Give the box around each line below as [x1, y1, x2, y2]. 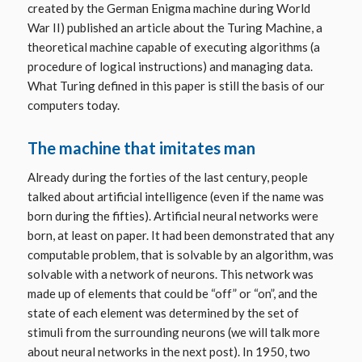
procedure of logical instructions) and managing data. [27, 59, 313, 74]
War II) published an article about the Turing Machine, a [27, 20, 322, 36]
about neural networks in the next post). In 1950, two [27, 344, 310, 360]
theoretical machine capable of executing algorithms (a [27, 40, 320, 55]
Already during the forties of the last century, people [27, 170, 308, 185]
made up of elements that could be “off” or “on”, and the [27, 286, 318, 301]
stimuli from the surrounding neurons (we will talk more [27, 325, 320, 340]
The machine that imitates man [27, 138, 255, 158]
